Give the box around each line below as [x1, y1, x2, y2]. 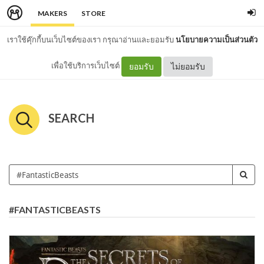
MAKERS [38, 9, 67, 18]
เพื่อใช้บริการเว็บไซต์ [51, 61, 121, 70]
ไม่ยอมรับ [171, 61, 205, 71]
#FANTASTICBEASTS [9, 204, 101, 215]
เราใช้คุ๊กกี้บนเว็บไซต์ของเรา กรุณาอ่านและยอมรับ [6, 35, 176, 44]
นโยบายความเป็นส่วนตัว [175, 35, 258, 44]
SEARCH [48, 111, 94, 125]
